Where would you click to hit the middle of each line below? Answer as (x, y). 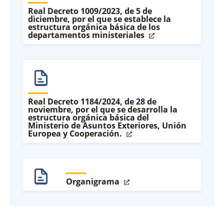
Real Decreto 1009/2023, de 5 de (90, 11)
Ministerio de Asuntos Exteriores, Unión (107, 125)
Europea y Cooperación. (76, 133)
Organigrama (94, 181)
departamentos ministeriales (87, 35)
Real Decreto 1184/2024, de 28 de (92, 101)
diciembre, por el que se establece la (99, 19)
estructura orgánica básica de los (94, 27)
